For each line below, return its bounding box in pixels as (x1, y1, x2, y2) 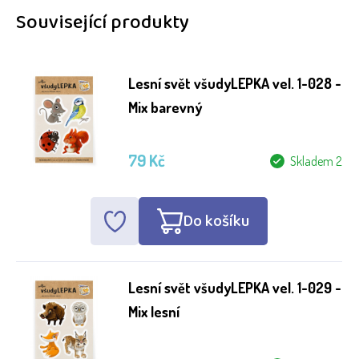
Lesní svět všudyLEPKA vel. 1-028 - (128, 75, 341, 92)
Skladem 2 (290, 153, 342, 169)
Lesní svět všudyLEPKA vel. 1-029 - (128, 279, 341, 296)
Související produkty (16, 7, 189, 38)
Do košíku (183, 208, 249, 234)
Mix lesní (128, 303, 179, 321)
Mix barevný (128, 99, 202, 116)
